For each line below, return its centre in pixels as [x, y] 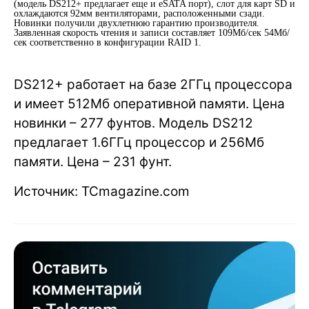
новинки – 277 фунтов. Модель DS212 [133, 123]
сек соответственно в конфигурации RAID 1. [108, 42]
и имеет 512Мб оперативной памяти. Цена [149, 104]
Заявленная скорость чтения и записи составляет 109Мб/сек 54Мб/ [152, 33]
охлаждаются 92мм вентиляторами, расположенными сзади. [139, 13]
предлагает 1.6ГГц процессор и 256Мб [139, 142]
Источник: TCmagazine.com [102, 191]
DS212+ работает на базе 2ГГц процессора [153, 84]
